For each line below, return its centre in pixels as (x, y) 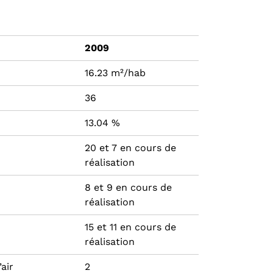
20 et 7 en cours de (130, 148)
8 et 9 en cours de (128, 188)
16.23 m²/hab (115, 73)
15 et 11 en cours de (130, 227)
